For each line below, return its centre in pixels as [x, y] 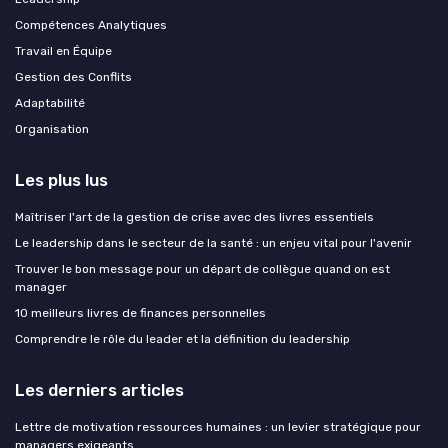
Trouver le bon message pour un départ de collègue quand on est [202, 268]
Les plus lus [61, 179]
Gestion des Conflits [73, 76]
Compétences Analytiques [91, 24]
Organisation [52, 128]
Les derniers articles [99, 389]
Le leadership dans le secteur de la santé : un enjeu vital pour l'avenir [213, 242]
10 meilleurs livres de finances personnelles [140, 312]
